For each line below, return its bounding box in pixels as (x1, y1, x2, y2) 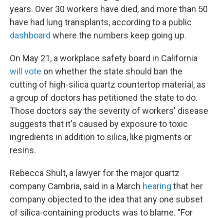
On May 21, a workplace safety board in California (10, 53, 198, 63)
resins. (10, 145, 36, 155)
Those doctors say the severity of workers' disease (10, 106, 208, 116)
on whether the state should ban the (41, 66, 182, 76)
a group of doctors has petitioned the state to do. (10, 92, 198, 103)
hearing (143, 181, 171, 191)
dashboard (10, 30, 51, 40)
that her (171, 181, 203, 191)
